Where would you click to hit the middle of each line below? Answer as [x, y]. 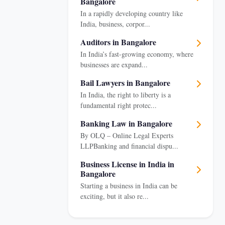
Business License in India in [127, 164]
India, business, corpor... [115, 24]
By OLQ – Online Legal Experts [127, 135]
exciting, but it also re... [115, 196]
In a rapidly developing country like [132, 13]
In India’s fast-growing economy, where [137, 54]
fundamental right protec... [119, 105]
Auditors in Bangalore [118, 42]
